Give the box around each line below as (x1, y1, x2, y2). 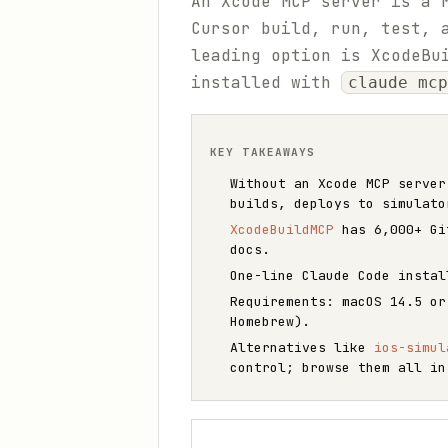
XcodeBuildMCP (230, 221, 334, 238)
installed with (191, 72, 341, 93)
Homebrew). (230, 313, 310, 330)
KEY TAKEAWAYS (210, 145, 316, 159)
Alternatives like (230, 339, 374, 356)
